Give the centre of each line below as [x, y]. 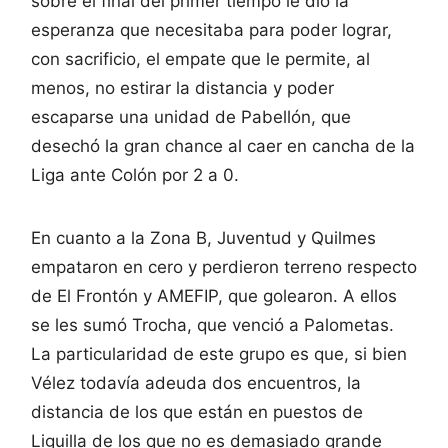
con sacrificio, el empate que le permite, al [200, 58]
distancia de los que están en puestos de [197, 411]
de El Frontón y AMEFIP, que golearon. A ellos [214, 295]
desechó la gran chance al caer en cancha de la [223, 145]
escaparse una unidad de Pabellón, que [191, 116]
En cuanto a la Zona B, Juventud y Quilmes [203, 237]
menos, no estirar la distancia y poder [182, 87]
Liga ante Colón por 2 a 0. [135, 174]
